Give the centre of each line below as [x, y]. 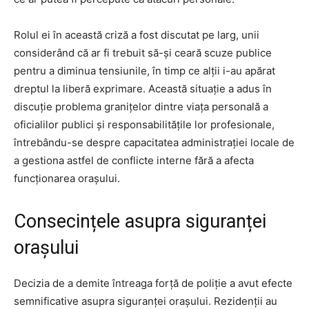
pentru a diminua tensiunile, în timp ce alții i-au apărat [144, 71]
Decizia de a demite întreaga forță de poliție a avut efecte [153, 283]
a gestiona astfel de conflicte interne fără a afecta [134, 161]
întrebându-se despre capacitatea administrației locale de [154, 143]
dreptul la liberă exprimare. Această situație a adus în [143, 89]
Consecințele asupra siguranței [140, 222]
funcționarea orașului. [67, 179]
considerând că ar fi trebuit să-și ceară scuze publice [143, 53]
